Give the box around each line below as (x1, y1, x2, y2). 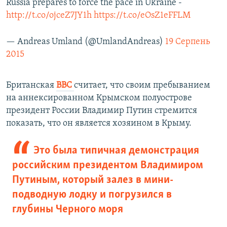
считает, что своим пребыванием (74, 81, 210, 91)
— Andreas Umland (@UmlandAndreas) (6, 37, 165, 47)
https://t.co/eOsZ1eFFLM (94, 11, 191, 21)
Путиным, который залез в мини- (12, 174, 173, 186)
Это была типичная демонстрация (33, 145, 199, 157)
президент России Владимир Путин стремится (6, 106, 197, 116)
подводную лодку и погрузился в (12, 189, 172, 201)
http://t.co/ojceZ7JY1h (6, 11, 92, 21)
